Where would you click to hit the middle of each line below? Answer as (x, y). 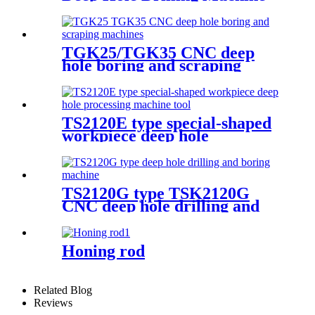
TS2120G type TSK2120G (156, 193)
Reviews (53, 302)
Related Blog (63, 290)
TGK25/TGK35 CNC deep (158, 53)
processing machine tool (148, 148)
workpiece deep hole (135, 135)
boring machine (118, 218)
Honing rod (103, 251)
